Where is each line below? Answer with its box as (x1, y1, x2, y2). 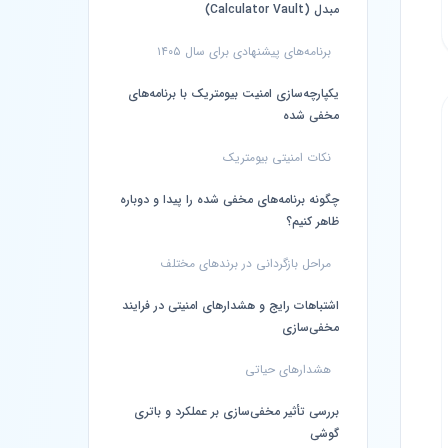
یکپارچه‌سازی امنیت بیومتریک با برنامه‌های (128, 84, 339, 103)
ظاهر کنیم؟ (286, 212, 339, 231)
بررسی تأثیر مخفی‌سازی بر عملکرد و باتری (134, 402, 339, 421)
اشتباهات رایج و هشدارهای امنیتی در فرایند (122, 296, 339, 315)
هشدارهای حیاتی (245, 360, 331, 379)
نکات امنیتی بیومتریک (223, 148, 331, 167)
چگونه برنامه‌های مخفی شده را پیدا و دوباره (120, 190, 339, 209)
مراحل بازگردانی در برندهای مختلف (160, 254, 331, 273)
